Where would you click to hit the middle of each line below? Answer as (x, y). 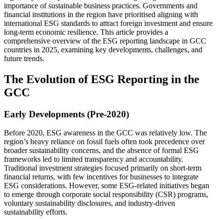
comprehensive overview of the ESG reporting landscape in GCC (105, 41)
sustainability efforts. (36, 212)
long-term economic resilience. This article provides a (86, 32)
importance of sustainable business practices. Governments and (101, 5)
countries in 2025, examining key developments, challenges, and (103, 49)
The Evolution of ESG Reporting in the (102, 79)
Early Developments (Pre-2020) (66, 114)
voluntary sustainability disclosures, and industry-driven (89, 203)
